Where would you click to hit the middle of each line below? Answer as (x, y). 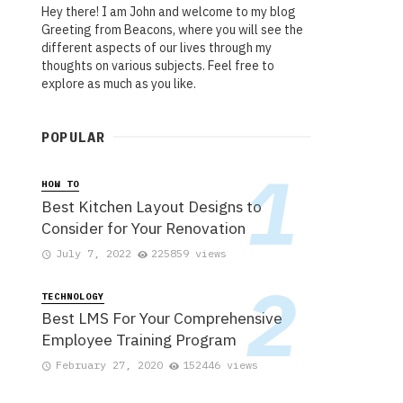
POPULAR (74, 137)
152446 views (221, 365)
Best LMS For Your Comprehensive (162, 318)
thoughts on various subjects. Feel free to (158, 66)
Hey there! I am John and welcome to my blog (169, 12)
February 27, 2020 (109, 365)
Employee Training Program (139, 340)
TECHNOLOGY (73, 296)
